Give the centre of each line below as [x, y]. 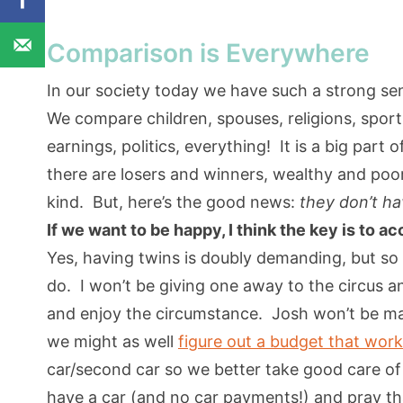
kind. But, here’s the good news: [171, 202]
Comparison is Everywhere [208, 54]
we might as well [112, 342]
